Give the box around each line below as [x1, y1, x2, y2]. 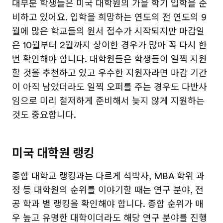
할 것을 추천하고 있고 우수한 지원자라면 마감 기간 [12, 68, 207, 78]
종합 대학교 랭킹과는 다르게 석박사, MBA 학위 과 [12, 171, 205, 181]
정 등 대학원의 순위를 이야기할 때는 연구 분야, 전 [12, 185, 204, 195]
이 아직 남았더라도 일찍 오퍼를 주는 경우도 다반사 [12, 82, 207, 92]
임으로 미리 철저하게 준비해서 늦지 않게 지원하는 [12, 96, 205, 106]
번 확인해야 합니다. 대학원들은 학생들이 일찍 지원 [12, 54, 207, 64]
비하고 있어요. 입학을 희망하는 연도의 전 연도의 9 [12, 12, 207, 22]
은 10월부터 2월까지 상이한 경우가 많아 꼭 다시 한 [12, 40, 207, 50]
